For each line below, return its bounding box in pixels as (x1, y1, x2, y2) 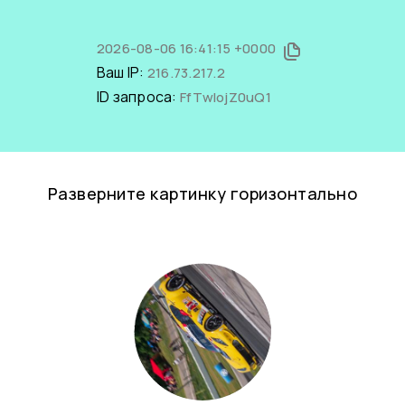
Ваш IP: (96, 62, 147, 82)
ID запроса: (96, 87, 180, 107)
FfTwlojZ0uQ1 (179, 88, 271, 107)
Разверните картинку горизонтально (47, 183, 358, 204)
